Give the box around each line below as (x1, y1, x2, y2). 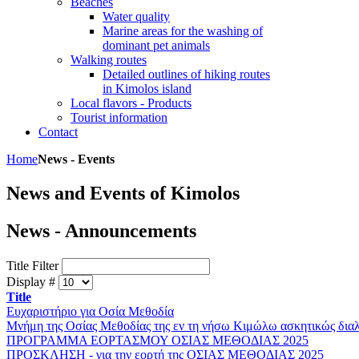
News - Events (38, 152, 115, 166)
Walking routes (71, 53, 147, 67)
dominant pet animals (103, 38, 210, 52)
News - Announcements (6, 220, 196, 241)
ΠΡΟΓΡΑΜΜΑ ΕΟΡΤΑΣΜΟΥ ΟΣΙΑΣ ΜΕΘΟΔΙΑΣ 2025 (6, 333, 309, 347)
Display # (6, 274, 58, 288)
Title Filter (6, 258, 58, 272)
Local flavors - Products (71, 96, 192, 110)
